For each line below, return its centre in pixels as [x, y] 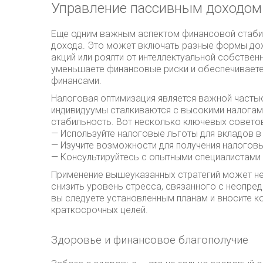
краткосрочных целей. [100, 210]
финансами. [76, 81]
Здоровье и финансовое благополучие [150, 240]
